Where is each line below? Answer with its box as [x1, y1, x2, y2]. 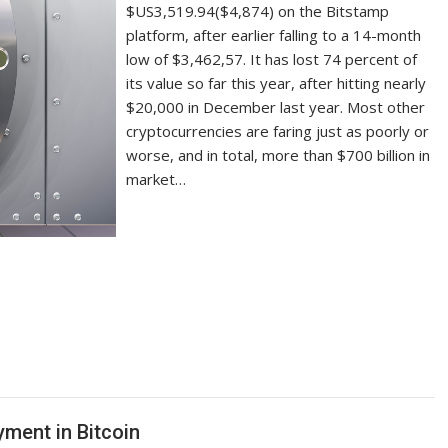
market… [126, 169, 187, 189]
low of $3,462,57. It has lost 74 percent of [126, 49, 418, 69]
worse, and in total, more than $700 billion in [126, 145, 431, 165]
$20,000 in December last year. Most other [126, 97, 426, 117]
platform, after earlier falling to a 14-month [126, 25, 422, 45]
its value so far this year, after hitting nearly [126, 73, 427, 93]
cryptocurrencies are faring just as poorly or [126, 121, 430, 141]
